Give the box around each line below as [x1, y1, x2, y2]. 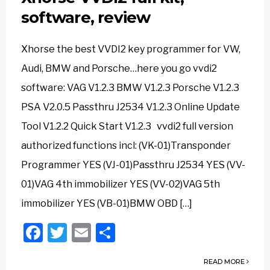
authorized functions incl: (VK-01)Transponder [21, 140, 231, 151]
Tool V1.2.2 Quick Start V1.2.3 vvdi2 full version [21, 121, 233, 132]
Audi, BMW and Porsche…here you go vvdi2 [21, 63, 217, 74]
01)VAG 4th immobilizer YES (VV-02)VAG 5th [21, 178, 220, 190]
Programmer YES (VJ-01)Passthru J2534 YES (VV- [21, 159, 245, 171]
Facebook [43, 221, 129, 244]
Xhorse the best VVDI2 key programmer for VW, [21, 43, 240, 55]
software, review [21, 8, 151, 27]
